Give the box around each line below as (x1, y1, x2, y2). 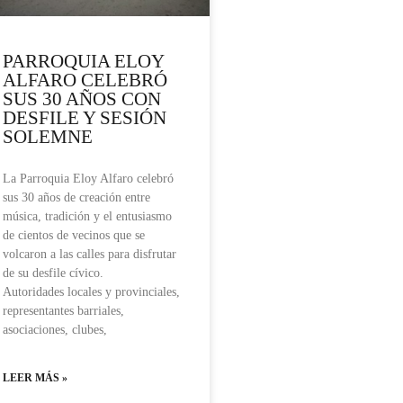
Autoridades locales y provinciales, (3, 285, 180, 300)
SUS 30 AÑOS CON (3, 88, 161, 111)
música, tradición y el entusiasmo (3, 210, 172, 224)
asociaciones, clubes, (3, 323, 107, 337)
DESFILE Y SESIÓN (3, 107, 166, 130)
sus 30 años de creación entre (3, 191, 150, 205)
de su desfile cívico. (3, 266, 103, 281)
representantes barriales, (3, 304, 124, 318)
